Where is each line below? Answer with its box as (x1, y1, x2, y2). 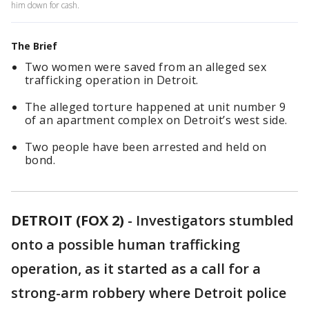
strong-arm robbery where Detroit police (11, 283, 286, 302)
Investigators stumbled (136, 211, 294, 230)
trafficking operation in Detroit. (25, 72, 199, 88)
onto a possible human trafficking (11, 235, 240, 254)
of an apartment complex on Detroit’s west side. (25, 112, 288, 128)
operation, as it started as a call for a (11, 259, 261, 278)
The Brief (11, 39, 57, 52)
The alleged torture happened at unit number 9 (25, 99, 286, 114)
